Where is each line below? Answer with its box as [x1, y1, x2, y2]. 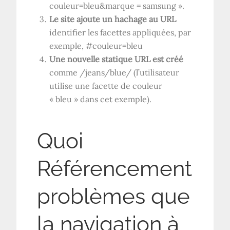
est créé [150, 53, 184, 64]
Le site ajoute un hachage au [49, 13, 161, 24]
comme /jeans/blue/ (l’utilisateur [49, 67, 180, 78]
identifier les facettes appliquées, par [49, 27, 191, 37]
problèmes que [37, 183, 190, 209]
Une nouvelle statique [49, 53, 135, 64]
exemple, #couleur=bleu [49, 40, 143, 51]
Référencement [37, 156, 193, 181]
